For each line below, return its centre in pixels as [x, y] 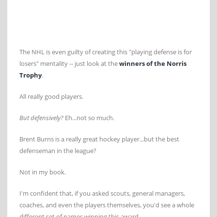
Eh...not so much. [89, 118]
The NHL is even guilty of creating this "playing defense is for [106, 52]
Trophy [31, 75]
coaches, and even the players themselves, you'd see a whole [107, 205]
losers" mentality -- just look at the [69, 64]
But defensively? [41, 118]
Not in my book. [43, 172]
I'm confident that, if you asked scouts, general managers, [102, 194]
